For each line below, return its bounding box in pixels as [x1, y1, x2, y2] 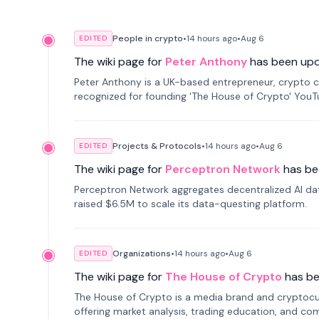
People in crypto [113, 33, 183, 44]
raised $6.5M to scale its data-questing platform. [74, 197, 307, 210]
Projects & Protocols [113, 140, 202, 152]
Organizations [113, 248, 171, 259]
